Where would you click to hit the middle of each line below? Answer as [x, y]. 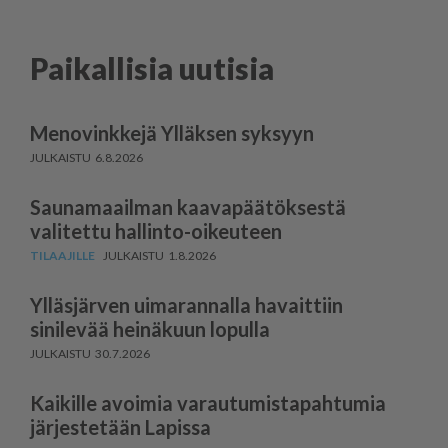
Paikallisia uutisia [152, 67]
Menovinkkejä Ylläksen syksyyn [172, 132]
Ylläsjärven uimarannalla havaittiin [186, 304]
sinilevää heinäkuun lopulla [150, 328]
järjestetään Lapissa [120, 426]
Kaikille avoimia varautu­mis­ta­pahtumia [208, 402]
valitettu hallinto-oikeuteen [156, 230]
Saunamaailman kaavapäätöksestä [188, 206]
